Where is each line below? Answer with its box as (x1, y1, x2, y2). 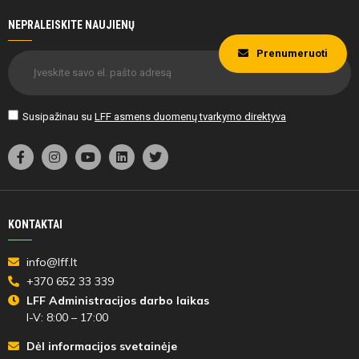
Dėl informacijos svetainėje (26, 338, 177, 353)
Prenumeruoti (256, 46, 328, 59)
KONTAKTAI (8, 217, 63, 231)
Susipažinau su (22, 110, 95, 123)
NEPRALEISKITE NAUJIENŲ (8, 18, 135, 31)
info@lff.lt (26, 254, 77, 269)
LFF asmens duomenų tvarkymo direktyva (95, 110, 286, 123)
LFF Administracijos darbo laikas (26, 292, 209, 308)
